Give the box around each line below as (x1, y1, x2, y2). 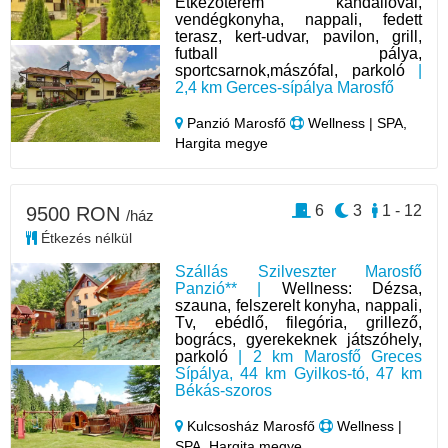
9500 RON (26, 203, 126, 226)
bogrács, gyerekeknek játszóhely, (175, 331, 422, 349)
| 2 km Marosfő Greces (228, 348, 422, 366)
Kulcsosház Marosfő (183, 418, 320, 435)
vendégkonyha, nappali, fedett (175, 11, 422, 29)
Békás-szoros (175, 382, 273, 400)
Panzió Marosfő (183, 115, 291, 132)
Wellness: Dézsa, (281, 280, 422, 298)
